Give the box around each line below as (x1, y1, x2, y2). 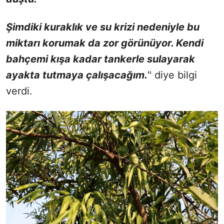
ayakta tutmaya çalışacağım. (6, 69, 147, 81)
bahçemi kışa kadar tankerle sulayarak (6, 53, 195, 65)
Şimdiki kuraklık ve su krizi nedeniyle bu (6, 21, 199, 33)
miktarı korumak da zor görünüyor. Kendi (6, 37, 203, 49)
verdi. (6, 85, 32, 97)
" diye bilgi (147, 69, 197, 81)
